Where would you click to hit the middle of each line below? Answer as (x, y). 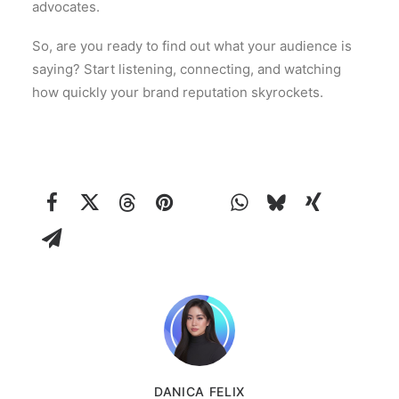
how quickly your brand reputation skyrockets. (178, 92)
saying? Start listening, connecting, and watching (187, 69)
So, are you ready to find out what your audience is (192, 45)
